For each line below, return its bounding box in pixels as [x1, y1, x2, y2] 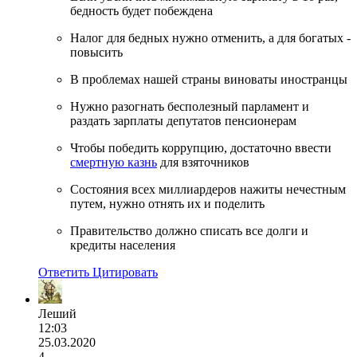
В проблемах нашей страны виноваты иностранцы [70, 72, 347, 86]
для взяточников [157, 155, 249, 169]
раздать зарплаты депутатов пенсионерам [70, 113, 296, 127]
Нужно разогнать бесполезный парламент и [70, 99, 309, 113]
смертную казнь [70, 155, 157, 169]
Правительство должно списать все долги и [70, 223, 308, 237]
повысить [70, 45, 123, 59]
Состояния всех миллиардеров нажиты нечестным [70, 182, 346, 196]
